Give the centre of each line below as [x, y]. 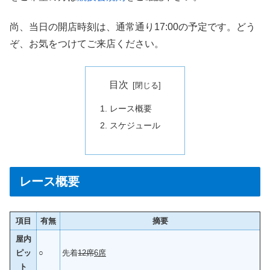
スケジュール [135, 126]
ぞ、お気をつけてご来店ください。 [87, 44]
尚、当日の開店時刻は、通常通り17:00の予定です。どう [133, 27]
